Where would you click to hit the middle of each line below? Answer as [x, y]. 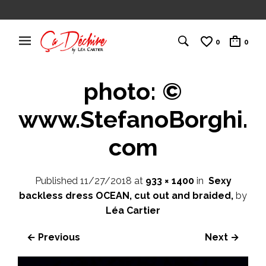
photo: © [133, 91]
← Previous [53, 237]
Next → [222, 237]
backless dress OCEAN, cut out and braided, [126, 195]
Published [57, 180]
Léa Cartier [133, 210]
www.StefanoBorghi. [133, 119]
